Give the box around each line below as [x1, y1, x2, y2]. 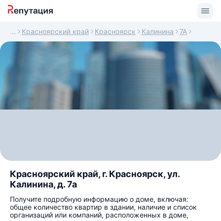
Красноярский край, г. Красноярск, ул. [10, 169, 180, 179]
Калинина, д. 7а [10, 179, 77, 189]
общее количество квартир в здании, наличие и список [10, 203, 197, 211]
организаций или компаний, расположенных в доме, [10, 211, 188, 219]
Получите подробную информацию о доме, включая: [10, 195, 188, 203]
